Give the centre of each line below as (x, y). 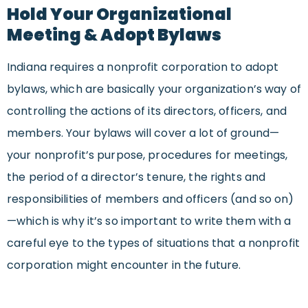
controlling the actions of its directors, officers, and (147, 111)
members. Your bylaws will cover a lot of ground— (143, 133)
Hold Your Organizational (119, 14)
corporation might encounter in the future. (124, 265)
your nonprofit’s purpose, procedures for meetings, (147, 155)
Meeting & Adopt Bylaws (114, 35)
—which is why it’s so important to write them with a (149, 221)
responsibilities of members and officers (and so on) (151, 199)
